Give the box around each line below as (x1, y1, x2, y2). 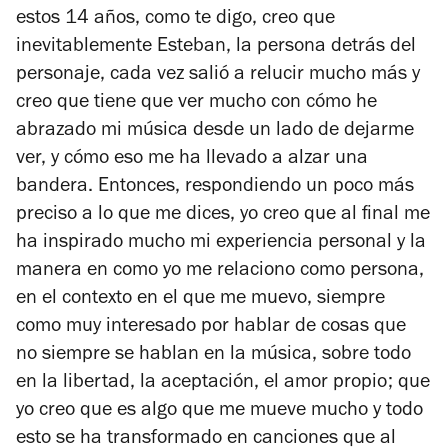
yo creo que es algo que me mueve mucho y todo (16, 401, 423, 422)
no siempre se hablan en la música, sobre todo (16, 345, 411, 366)
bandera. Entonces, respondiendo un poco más (16, 177, 414, 198)
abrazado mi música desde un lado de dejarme (16, 121, 414, 142)
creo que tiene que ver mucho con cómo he (16, 93, 377, 114)
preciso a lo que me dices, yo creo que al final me (16, 205, 430, 226)
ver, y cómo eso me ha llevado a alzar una (16, 149, 368, 170)
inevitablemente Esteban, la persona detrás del (16, 37, 416, 58)
